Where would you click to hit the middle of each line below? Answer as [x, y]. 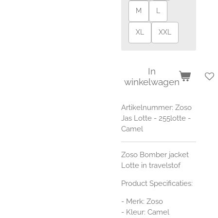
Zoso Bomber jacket [155, 155]
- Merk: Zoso [142, 202]
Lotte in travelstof [151, 166]
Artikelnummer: [147, 108]
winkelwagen [152, 82]
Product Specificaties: [157, 184]
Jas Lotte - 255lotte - [156, 118]
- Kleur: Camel [145, 212]
